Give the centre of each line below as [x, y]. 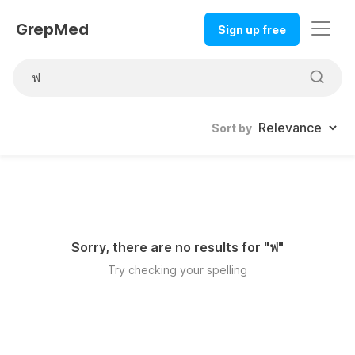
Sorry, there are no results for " [170, 248]
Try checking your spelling [177, 270]
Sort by [232, 128]
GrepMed [52, 30]
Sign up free [252, 29]
